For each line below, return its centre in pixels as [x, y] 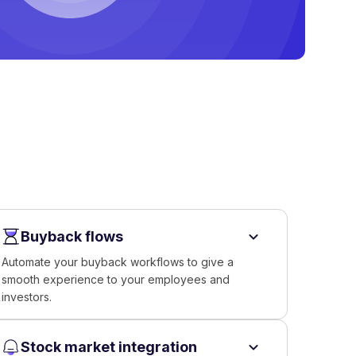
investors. [27, 297]
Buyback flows [72, 236]
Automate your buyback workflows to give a [118, 262]
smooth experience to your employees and [116, 279]
